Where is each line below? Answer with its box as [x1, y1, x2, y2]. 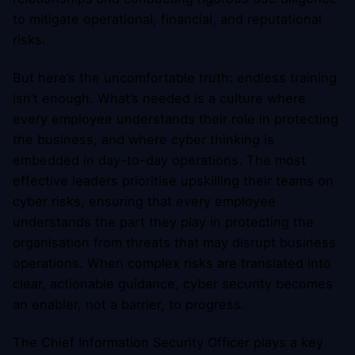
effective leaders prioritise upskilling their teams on [13, 173, 334, 189]
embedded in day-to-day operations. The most [13, 152, 306, 169]
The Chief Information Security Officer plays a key [13, 334, 323, 351]
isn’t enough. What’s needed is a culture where [13, 90, 306, 107]
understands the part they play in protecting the [13, 214, 314, 231]
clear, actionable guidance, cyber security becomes [13, 276, 333, 292]
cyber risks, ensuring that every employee [13, 193, 276, 210]
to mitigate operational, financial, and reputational [13, 11, 322, 28]
